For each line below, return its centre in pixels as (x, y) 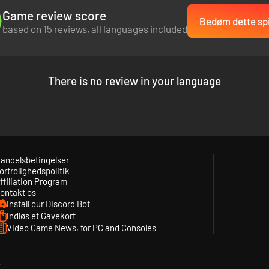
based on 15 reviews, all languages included (95, 29)
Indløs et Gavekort (41, 215)
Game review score (54, 15)
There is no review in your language (134, 81)
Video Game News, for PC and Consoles (81, 227)
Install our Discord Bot (48, 203)
